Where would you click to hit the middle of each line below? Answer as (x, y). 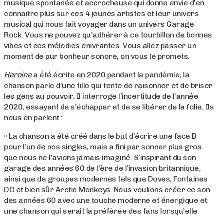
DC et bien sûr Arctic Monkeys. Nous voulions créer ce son (107, 190)
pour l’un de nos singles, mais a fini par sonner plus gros (103, 147)
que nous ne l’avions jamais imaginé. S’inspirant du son (100, 158)
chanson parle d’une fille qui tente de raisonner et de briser (108, 86)
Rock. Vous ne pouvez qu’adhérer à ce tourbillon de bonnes (108, 35)
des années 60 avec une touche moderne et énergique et (106, 200)
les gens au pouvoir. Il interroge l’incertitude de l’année (101, 96)
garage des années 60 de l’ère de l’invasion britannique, (102, 168)
